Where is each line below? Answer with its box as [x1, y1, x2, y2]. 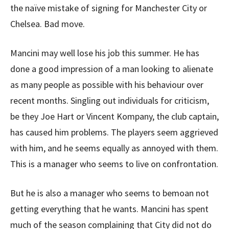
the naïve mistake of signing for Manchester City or [10, 2, 207, 14]
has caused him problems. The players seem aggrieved [10, 126, 218, 138]
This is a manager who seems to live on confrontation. [10, 158, 218, 170]
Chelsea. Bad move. [10, 18, 85, 30]
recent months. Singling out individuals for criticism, [10, 95, 209, 106]
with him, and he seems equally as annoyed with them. [10, 142, 218, 154]
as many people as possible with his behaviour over [10, 79, 203, 90]
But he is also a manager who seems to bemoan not [10, 187, 209, 199]
